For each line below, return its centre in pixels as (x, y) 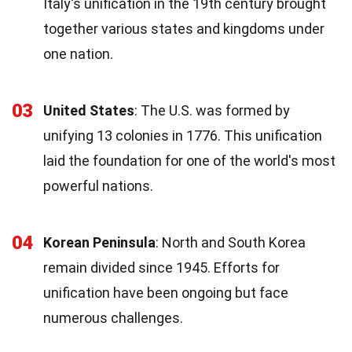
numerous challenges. (113, 317)
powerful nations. (98, 185)
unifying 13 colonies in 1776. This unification (183, 135)
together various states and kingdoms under (184, 28)
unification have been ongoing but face (166, 292)
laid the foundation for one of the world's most (189, 160)
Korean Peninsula (99, 242)
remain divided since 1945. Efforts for (161, 267)
